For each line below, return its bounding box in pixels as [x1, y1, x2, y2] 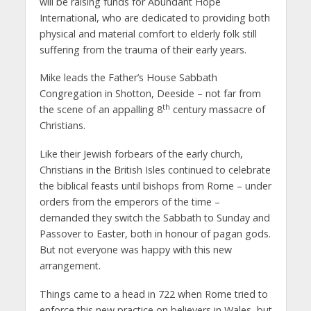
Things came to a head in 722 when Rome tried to [39, 287, 268, 301]
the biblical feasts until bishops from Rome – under [39, 179, 271, 193]
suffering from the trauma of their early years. [39, 42, 246, 56]
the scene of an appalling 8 [39, 103, 162, 117]
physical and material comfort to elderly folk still [39, 26, 257, 40]
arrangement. [39, 259, 101, 273]
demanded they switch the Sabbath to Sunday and [39, 211, 270, 225]
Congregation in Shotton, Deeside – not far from [39, 87, 261, 101]
